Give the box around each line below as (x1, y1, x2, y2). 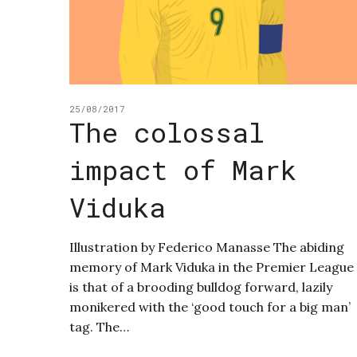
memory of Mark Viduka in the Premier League (69, 259, 354, 276)
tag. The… (69, 319, 129, 335)
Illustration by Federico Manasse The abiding (69, 239, 344, 256)
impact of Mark (69, 151, 296, 188)
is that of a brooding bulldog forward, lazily (69, 279, 332, 296)
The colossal (69, 114, 265, 151)
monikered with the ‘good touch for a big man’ (69, 299, 351, 316)
